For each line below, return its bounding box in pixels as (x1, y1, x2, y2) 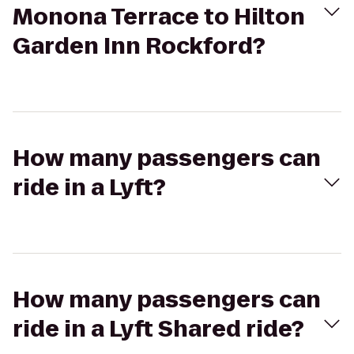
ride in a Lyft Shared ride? (13, 314, 304, 345)
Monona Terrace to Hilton (13, 2, 305, 32)
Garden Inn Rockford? (13, 31, 265, 62)
